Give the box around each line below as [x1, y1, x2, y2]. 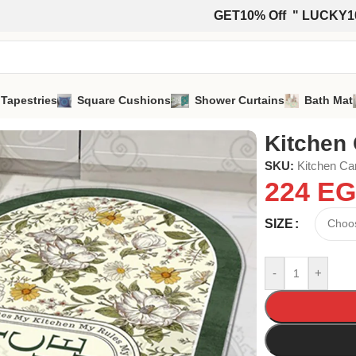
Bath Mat [304, 94, 353, 106]
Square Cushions [77, 94, 172, 106]
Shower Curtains [194, 94, 284, 106]
